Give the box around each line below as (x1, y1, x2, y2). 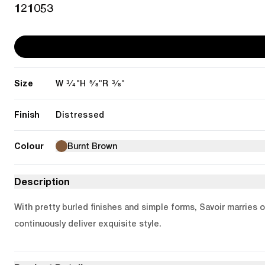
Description (14, 176, 70, 187)
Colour (14, 141, 44, 151)
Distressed (56, 110, 105, 119)
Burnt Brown (67, 141, 117, 151)
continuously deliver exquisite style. (14, 219, 161, 228)
